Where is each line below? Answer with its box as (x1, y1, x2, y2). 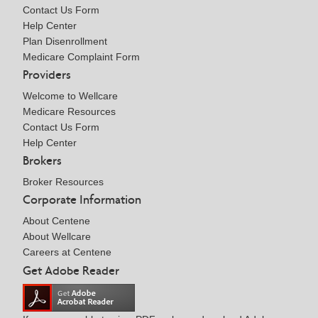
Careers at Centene (23, 246, 111, 258)
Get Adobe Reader (23, 262, 119, 278)
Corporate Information (23, 192, 141, 208)
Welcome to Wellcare (23, 90, 118, 102)
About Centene (23, 215, 90, 227)
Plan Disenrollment (23, 35, 107, 47)
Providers (23, 67, 71, 83)
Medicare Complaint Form (23, 50, 140, 62)
